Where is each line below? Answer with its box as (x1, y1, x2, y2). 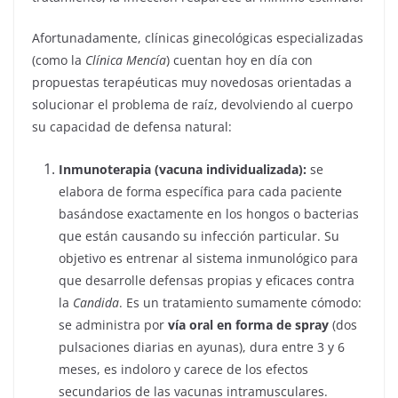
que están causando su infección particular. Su (59, 227, 339, 244)
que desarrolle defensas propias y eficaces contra (59, 272, 354, 289)
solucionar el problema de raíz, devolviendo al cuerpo (32, 96, 353, 113)
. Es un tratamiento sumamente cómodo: (119, 294, 362, 311)
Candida (73, 294, 119, 311)
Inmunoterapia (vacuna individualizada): (59, 161, 306, 178)
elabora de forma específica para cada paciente (59, 183, 342, 200)
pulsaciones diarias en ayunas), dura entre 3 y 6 (59, 338, 345, 355)
